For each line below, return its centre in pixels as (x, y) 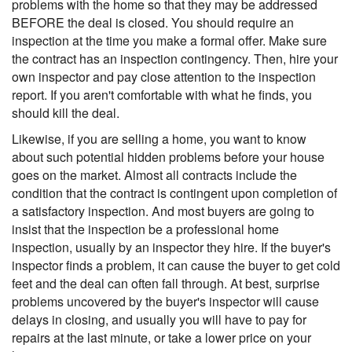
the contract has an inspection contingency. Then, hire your (175, 59)
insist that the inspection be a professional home (145, 229)
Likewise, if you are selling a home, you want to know (159, 139)
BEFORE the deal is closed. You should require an (153, 22)
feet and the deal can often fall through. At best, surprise (166, 283)
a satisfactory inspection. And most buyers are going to (163, 211)
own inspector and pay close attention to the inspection (164, 77)
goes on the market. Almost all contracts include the (154, 175)
